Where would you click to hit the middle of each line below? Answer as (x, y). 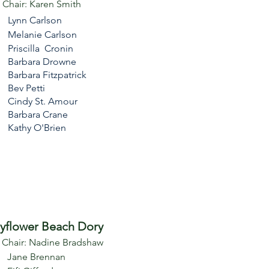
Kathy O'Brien (37, 128)
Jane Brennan (36, 257)
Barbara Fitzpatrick (47, 75)
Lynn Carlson (35, 20)
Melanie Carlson (42, 35)
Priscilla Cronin (41, 48)
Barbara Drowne (42, 62)
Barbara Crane (38, 114)
